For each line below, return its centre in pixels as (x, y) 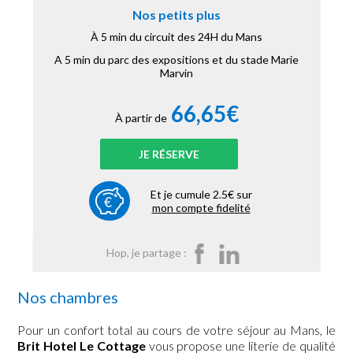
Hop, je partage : (147, 252)
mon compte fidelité (201, 208)
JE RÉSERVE (169, 154)
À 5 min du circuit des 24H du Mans (176, 37)
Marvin (176, 73)
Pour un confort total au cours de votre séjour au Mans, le (176, 330)
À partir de (141, 118)
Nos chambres (68, 297)
